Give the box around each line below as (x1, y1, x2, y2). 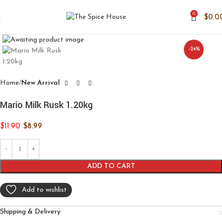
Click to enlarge (29, 24, 76, 30)
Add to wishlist (22, 186, 67, 194)
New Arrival (21, 79, 60, 87)
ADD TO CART (87, 163, 135, 170)
